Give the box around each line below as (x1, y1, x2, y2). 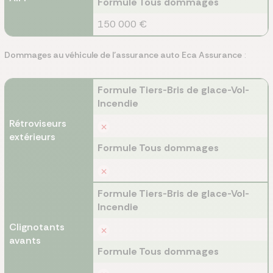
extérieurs (9, 130, 55, 143)
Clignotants (9, 221, 65, 233)
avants (9, 234, 41, 247)
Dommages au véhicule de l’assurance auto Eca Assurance (4, 49, 242, 60)
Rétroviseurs (9, 117, 66, 130)
